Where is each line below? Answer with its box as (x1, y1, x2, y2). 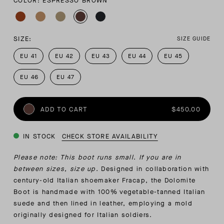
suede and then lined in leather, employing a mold (13, 199, 192, 208)
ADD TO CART (40, 104, 88, 113)
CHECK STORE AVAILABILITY (61, 132, 158, 141)
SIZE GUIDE (176, 35, 210, 43)
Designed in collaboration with (101, 164, 209, 173)
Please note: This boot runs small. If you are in (13, 153, 181, 162)
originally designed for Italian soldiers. (13, 210, 155, 219)
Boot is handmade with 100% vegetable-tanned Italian (13, 187, 205, 196)
